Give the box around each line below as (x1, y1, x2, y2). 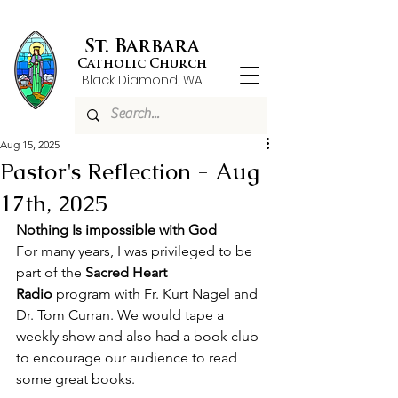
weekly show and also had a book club (16, 328, 262, 345)
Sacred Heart (85, 264, 171, 281)
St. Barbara (84, 38, 199, 57)
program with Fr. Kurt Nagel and (52, 285, 261, 302)
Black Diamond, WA (81, 71, 203, 89)
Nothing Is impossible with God (16, 221, 217, 238)
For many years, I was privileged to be (16, 243, 256, 259)
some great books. (16, 370, 135, 387)
